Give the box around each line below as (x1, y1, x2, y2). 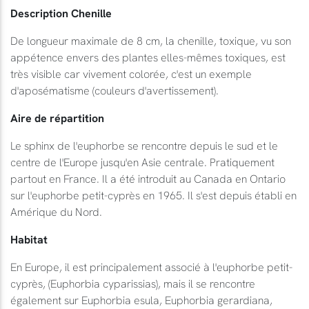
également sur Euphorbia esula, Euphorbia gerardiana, (10, 293, 272, 307)
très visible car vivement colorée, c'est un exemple (10, 67, 252, 81)
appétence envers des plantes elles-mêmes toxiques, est (10, 50, 286, 64)
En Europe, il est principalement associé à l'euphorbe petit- (10, 260, 292, 274)
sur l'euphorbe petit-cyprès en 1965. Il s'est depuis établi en (10, 188, 297, 202)
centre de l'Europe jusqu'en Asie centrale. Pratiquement (10, 155, 275, 169)
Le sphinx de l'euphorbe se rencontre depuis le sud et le (10, 139, 278, 152)
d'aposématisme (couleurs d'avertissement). (10, 83, 219, 97)
